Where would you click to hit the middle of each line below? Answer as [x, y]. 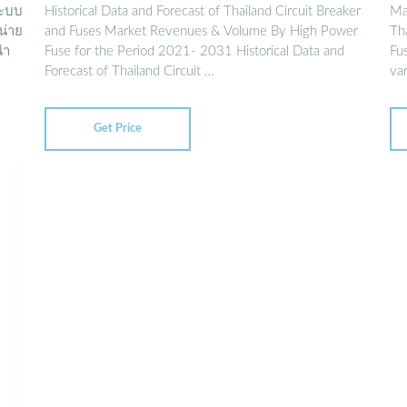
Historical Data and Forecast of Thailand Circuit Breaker [203, 12]
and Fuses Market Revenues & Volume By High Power [201, 32]
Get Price [118, 129]
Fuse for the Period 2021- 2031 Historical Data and [194, 52]
